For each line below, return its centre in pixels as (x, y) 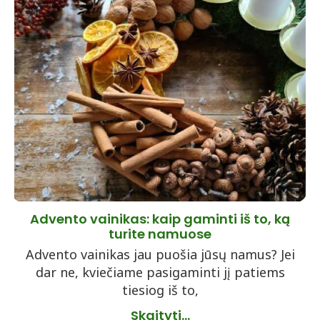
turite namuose (160, 234)
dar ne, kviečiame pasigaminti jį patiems (160, 272)
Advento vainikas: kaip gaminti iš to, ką (160, 219)
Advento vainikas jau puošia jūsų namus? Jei (160, 254)
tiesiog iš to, (160, 290)
